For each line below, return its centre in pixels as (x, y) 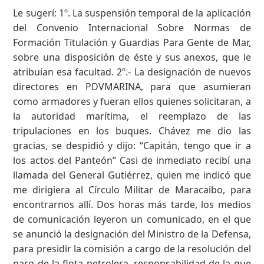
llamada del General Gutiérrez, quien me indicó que (132, 175)
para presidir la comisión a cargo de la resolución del (132, 248)
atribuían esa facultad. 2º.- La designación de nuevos (132, 72)
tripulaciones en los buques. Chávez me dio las (132, 131)
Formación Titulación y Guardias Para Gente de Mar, (132, 42)
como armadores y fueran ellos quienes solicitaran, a (132, 101)
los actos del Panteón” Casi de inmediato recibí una (132, 160)
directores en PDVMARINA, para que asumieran (132, 86)
